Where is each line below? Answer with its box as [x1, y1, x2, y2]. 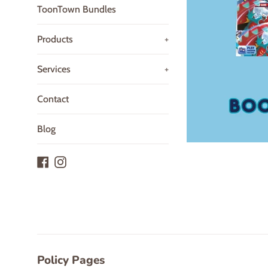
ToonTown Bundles [37, 4, 116, 15]
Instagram [66, 155, 106, 166]
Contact [37, 93, 69, 105]
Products [37, 33, 73, 45]
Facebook [48, 155, 87, 166]
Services [37, 63, 71, 75]
